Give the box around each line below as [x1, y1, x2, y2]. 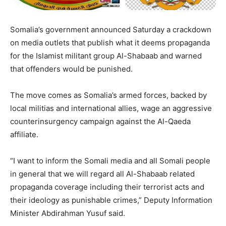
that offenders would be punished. [10, 64, 133, 74]
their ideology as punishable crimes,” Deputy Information [10, 195, 212, 205]
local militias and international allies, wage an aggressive [10, 103, 212, 114]
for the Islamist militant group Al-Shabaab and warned [10, 51, 202, 61]
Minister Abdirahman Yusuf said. [10, 208, 125, 218]
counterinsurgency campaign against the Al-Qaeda [10, 117, 191, 127]
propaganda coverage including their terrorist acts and [10, 182, 204, 192]
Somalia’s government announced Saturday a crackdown [10, 25, 211, 35]
